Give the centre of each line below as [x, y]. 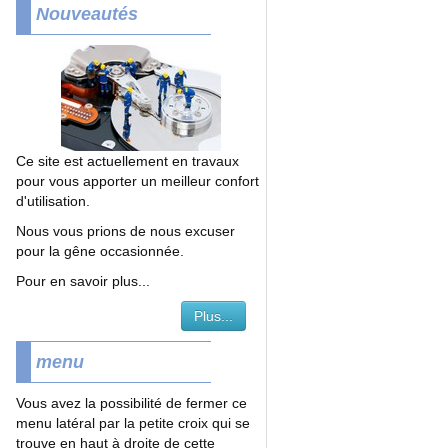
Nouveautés [87, 14]
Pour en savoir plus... [83, 281]
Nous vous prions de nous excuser [125, 231]
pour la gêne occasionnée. [100, 251]
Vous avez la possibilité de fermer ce [131, 403]
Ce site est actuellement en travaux [127, 161]
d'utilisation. [53, 201]
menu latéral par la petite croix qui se [133, 423]
